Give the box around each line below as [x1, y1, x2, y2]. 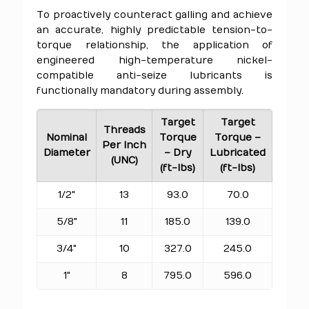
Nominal [46, 132, 87, 143]
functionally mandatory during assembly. [37, 85, 243, 97]
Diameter [43, 147, 90, 159]
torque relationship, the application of [37, 39, 272, 51]
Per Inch [102, 139, 146, 151]
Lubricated [210, 147, 266, 159]
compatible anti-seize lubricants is [37, 70, 272, 81]
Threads [103, 124, 146, 136]
